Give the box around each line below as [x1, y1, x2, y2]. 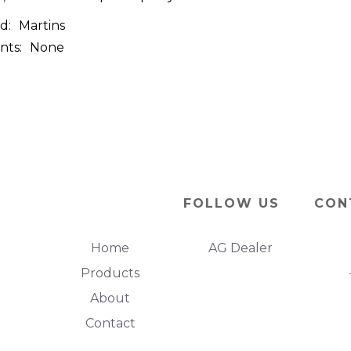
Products [81, 265, 140, 280]
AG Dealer [208, 240, 273, 255]
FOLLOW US [183, 196, 280, 212]
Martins [19, 18, 65, 33]
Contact [85, 315, 136, 331]
